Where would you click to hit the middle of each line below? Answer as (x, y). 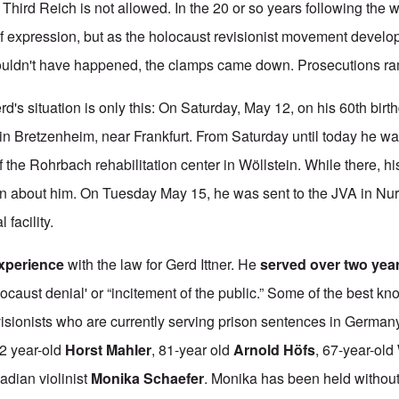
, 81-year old (193, 349)
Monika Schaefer (148, 378)
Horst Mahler (109, 349)
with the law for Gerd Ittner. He (163, 264)
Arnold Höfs (275, 349)
